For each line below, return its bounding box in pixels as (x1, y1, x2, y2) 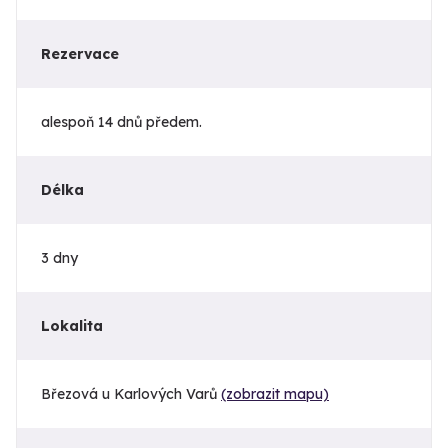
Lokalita (41, 317, 103, 336)
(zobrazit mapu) (221, 385, 329, 404)
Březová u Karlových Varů (41, 385, 221, 404)
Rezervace (41, 45, 119, 64)
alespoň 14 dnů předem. (41, 113, 202, 132)
